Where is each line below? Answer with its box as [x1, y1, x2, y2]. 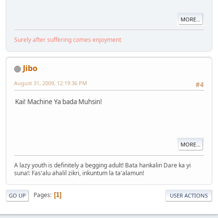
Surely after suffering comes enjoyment [14, 36, 121, 44]
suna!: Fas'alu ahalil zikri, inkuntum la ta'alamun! [14, 168, 144, 177]
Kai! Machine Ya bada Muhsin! [15, 97, 102, 106]
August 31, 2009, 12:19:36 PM [14, 79, 87, 87]
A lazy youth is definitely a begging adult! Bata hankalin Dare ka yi [14, 161, 191, 169]
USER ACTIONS [170, 191, 208, 199]
